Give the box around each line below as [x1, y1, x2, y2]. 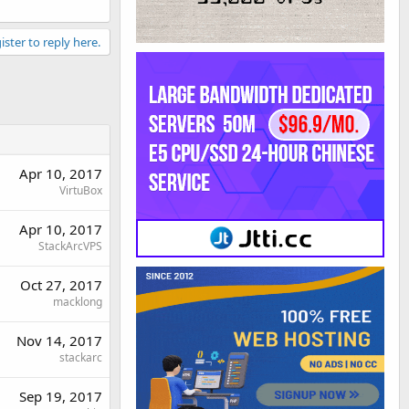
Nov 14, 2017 [16, 330, 102, 350]
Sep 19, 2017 [19, 386, 102, 405]
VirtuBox [59, 182, 102, 198]
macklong [53, 293, 102, 309]
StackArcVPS [38, 237, 102, 254]
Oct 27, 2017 [20, 275, 102, 294]
